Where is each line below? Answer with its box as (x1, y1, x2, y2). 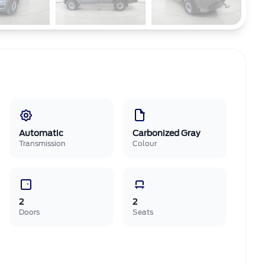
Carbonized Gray (132, 128, 201, 138)
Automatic (19, 128, 63, 138)
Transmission (19, 139, 66, 148)
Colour (132, 139, 157, 148)
